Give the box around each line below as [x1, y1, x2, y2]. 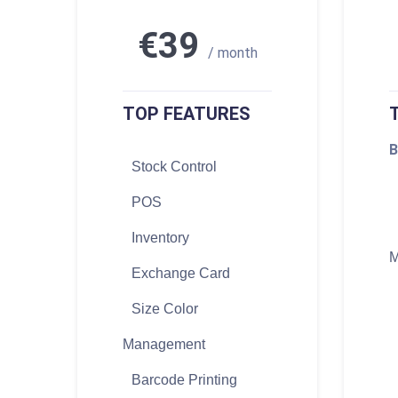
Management [123, 337, 205, 353]
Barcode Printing [131, 372, 237, 388]
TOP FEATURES [123, 103, 251, 125]
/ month [207, 44, 258, 62]
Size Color [131, 301, 198, 317]
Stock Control [131, 159, 217, 175]
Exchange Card [131, 266, 230, 282]
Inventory [131, 230, 189, 246]
